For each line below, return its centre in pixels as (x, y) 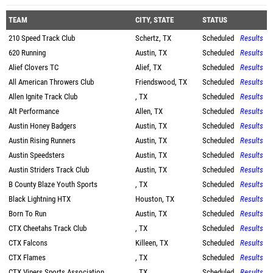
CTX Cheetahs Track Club (48, 228)
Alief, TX (148, 67)
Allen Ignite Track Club (43, 97)
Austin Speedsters (37, 155)
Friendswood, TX (161, 82)
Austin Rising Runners (42, 140)
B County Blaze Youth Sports (53, 184)
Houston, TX (155, 199)
